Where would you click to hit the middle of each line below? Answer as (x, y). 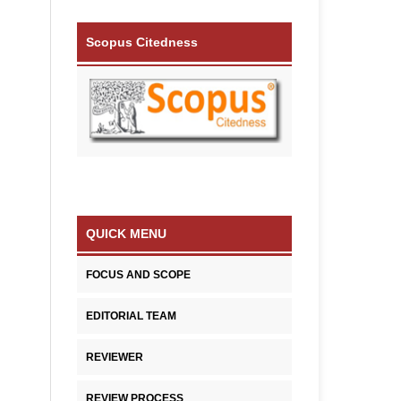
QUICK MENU (126, 234)
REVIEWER (115, 358)
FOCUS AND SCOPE (138, 275)
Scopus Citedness (142, 42)
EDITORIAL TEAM (131, 316)
